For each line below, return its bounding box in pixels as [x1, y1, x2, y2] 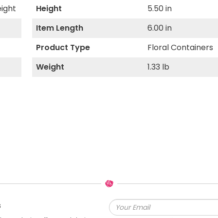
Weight [36, 61, 64, 73]
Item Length [36, 22, 83, 34]
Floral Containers [147, 42, 214, 53]
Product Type [36, 42, 90, 53]
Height [36, 3, 62, 14]
